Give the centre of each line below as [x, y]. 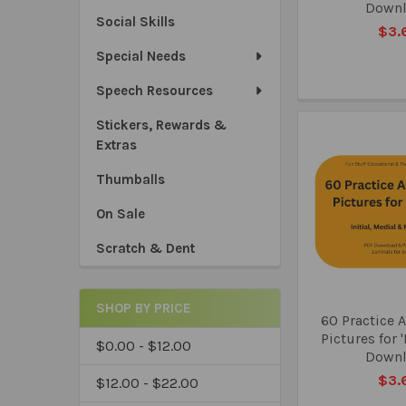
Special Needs [141, 56]
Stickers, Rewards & [161, 125]
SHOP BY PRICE [144, 308]
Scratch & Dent [145, 248]
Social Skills [135, 22]
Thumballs [130, 179]
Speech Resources [155, 91]
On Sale [121, 214]
